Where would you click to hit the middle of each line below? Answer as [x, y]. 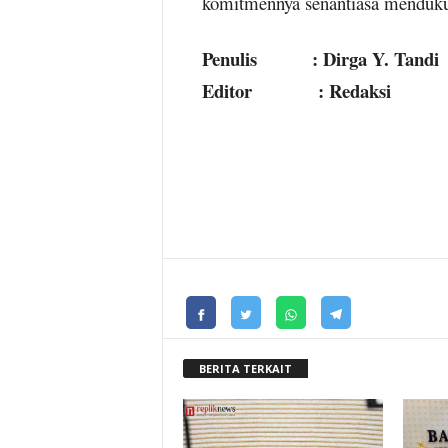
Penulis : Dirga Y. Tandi [320, 58]
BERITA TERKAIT [245, 368]
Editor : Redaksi [296, 90]
